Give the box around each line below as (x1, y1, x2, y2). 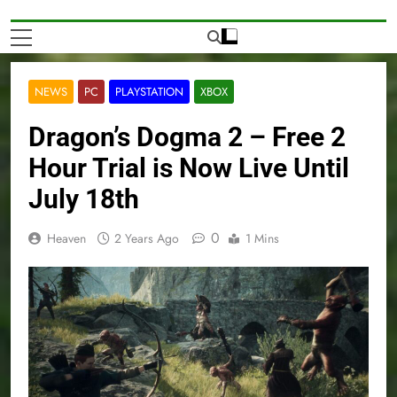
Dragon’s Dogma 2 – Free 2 (28, 121, 346, 153)
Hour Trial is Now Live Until (28, 152, 349, 184)
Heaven (47, 230, 86, 248)
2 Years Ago (114, 230, 179, 248)
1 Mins (245, 230, 279, 248)
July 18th (28, 183, 139, 215)
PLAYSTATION (115, 83, 183, 101)
